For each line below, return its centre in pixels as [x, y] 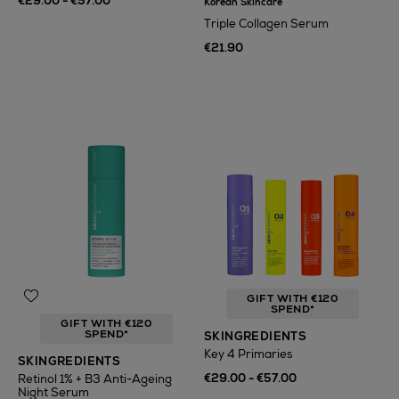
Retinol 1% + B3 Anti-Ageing [95, 379]
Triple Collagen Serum [266, 24]
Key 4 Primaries [248, 354]
